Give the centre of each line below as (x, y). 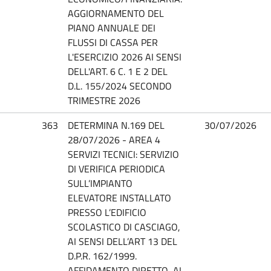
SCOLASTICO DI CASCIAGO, (124, 227)
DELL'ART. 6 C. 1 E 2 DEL (118, 71)
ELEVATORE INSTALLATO (119, 198)
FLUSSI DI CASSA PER (113, 42)
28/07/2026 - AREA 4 (114, 139)
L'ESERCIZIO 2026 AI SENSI (125, 57)
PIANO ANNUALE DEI (112, 28)
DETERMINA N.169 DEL (116, 125)
